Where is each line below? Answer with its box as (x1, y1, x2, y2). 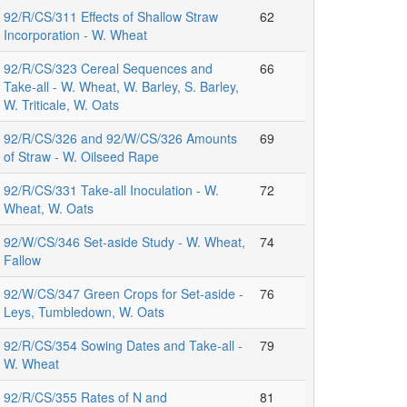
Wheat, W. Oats (4, 199, 94, 218)
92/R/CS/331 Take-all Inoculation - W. (4, 181, 219, 200)
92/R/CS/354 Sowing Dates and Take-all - (4, 336, 243, 355)
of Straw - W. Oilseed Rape (4, 147, 159, 166)
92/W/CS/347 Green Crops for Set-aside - (4, 284, 243, 303)
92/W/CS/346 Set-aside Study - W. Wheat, (4, 233, 245, 252)
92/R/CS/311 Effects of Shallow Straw (4, 7, 218, 26)
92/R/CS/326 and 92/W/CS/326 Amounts (4, 129, 237, 148)
